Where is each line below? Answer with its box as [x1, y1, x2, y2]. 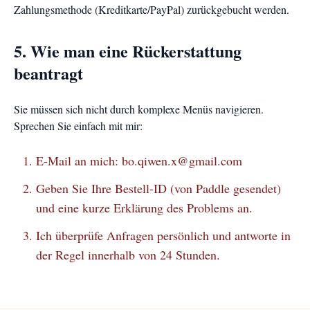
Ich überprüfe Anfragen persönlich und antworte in [36, 227, 291, 244]
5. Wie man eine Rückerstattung [14, 39, 241, 63]
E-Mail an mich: [36, 152, 122, 169]
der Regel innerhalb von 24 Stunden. [36, 246, 220, 263]
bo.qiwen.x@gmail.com [122, 152, 242, 169]
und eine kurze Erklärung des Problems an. [36, 199, 253, 216]
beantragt [14, 61, 83, 85]
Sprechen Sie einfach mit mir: [14, 118, 143, 133]
